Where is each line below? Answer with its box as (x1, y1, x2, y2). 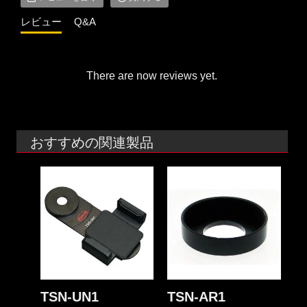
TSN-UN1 (40, 289, 99, 305)
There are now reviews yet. (86, 69, 218, 82)
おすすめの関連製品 (30, 134, 154, 150)
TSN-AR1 (167, 289, 226, 305)
